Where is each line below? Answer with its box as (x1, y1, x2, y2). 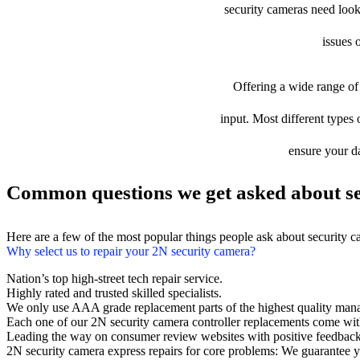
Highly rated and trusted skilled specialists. (6, 286, 222, 300)
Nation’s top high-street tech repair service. (6, 272, 223, 285)
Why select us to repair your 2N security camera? (6, 244, 256, 258)
